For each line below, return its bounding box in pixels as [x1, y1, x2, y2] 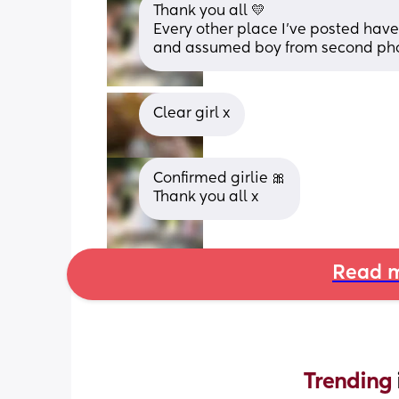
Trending [304, 370, 396, 393]
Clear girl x [153, 106, 231, 121]
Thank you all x [153, 190, 259, 205]
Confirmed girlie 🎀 [153, 171, 286, 186]
